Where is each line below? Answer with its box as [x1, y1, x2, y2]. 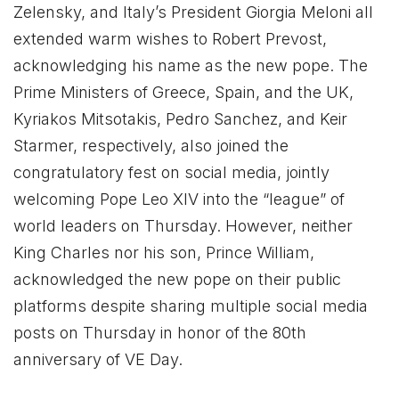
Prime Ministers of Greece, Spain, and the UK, [13, 82, 354, 102]
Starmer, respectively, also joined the [13, 135, 289, 155]
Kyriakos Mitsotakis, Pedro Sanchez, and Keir [13, 109, 347, 128]
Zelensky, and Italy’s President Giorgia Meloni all [13, 2, 373, 21]
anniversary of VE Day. [13, 349, 183, 369]
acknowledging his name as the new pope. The [13, 55, 368, 75]
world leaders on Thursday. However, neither [13, 216, 353, 235]
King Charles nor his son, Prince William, [13, 242, 314, 262]
